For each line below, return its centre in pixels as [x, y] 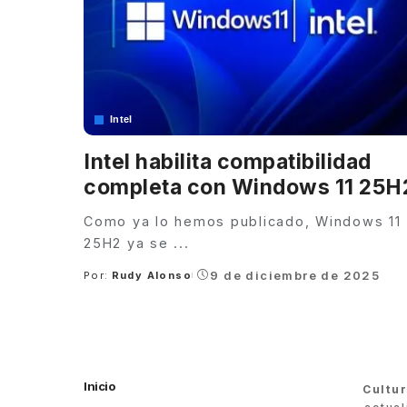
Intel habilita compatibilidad [228, 162]
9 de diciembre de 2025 [295, 276]
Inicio [99, 387]
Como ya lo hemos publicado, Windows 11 [243, 222]
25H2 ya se [129, 243]
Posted [105, 282]
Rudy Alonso [152, 276]
